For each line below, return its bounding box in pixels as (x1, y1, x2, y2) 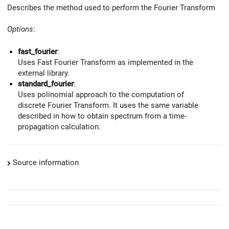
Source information (13, 157, 79, 167)
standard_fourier (18, 79, 74, 89)
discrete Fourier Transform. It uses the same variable (18, 101, 198, 110)
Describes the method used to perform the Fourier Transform (7, 3, 215, 12)
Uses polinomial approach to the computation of (18, 90, 184, 100)
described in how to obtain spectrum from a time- (18, 111, 187, 121)
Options (7, 24, 33, 34)
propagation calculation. (18, 122, 101, 132)
